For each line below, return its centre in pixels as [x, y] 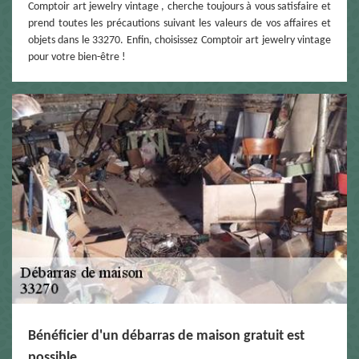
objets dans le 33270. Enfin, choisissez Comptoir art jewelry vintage [179, 41]
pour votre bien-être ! [77, 58]
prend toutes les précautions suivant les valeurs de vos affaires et [179, 24]
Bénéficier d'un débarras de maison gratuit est [166, 336]
